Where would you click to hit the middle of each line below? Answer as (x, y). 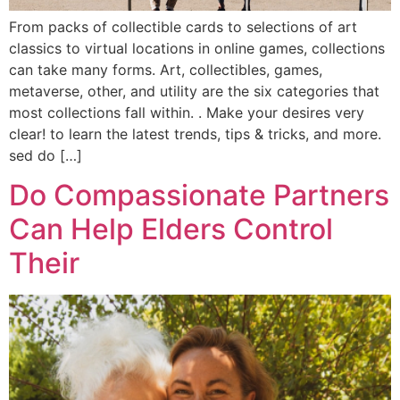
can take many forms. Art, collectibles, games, (166, 69)
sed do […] (46, 155)
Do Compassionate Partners (199, 196)
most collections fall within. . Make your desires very (187, 112)
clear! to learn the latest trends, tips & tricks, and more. (195, 133)
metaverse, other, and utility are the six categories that (194, 91)
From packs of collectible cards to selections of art (183, 26)
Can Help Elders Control (171, 229)
